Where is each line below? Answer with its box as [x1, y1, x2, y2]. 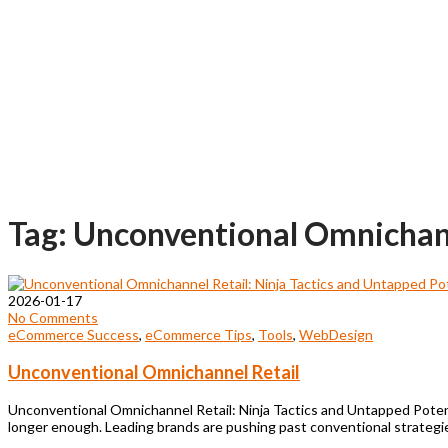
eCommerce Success [8, 325, 139, 343]
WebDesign [299, 325, 373, 343]
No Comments [8, 308, 98, 326]
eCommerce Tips [145, 325, 252, 343]
